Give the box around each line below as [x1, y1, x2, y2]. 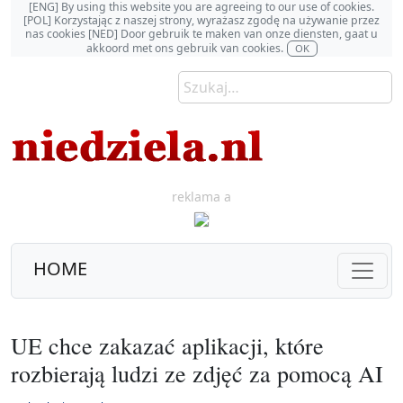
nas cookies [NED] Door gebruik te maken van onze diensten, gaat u [25, 26, 378, 41]
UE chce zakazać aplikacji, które [11, 330, 324, 361]
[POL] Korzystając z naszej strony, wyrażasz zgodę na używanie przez [23, 13, 380, 28]
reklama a [172, 188, 231, 205]
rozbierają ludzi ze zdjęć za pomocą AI [11, 358, 383, 389]
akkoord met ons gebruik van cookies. [85, 40, 283, 56]
